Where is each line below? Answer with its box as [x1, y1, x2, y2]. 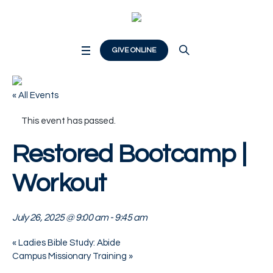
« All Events [12, 90, 58, 100]
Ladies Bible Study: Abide [16, 238, 121, 247]
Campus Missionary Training [12, 251, 129, 261]
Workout [12, 170, 107, 197]
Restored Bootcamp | [12, 141, 247, 168]
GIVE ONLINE [112, 46, 156, 54]
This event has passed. [21, 116, 116, 126]
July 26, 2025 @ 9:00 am [12, 212, 108, 222]
